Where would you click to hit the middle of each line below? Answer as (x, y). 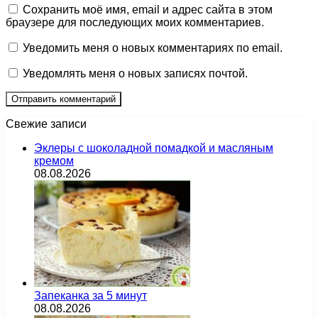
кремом (54, 161)
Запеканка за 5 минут (91, 296)
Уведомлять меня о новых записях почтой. (135, 74)
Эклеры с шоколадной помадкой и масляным (154, 148)
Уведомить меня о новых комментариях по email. (153, 48)
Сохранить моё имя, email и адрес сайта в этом (148, 10)
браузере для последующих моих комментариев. (135, 23)
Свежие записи (46, 124)
